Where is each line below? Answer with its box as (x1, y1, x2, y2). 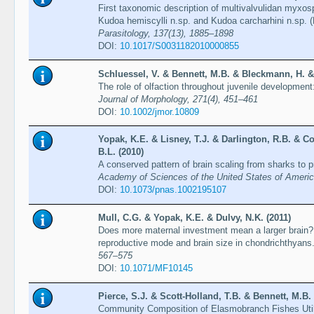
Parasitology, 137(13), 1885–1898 (97, 27, 233, 39)
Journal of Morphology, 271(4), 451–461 (97, 93, 258, 104)
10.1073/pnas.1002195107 (119, 184, 226, 196)
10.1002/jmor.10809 (119, 106, 199, 117)
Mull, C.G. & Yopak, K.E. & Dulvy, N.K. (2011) (97, 212, 291, 224)
